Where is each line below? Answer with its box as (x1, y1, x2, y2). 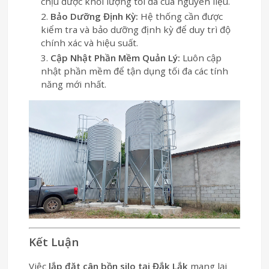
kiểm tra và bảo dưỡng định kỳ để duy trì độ (41, 23, 231, 36)
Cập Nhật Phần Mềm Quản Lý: (50, 52, 181, 64)
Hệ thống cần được (138, 10, 223, 23)
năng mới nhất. (41, 78, 107, 91)
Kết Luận (29, 234, 79, 249)
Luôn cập (180, 52, 222, 64)
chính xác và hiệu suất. (41, 37, 139, 49)
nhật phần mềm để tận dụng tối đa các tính (41, 65, 229, 77)
